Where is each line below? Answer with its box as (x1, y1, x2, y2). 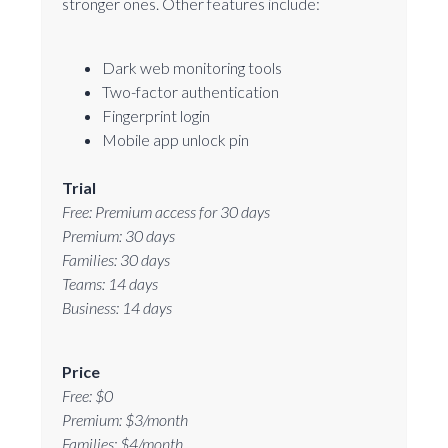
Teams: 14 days (62, 273, 158, 293)
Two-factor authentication (102, 81, 279, 101)
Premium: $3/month (62, 409, 188, 429)
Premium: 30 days (62, 225, 175, 245)
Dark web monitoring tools (102, 57, 282, 77)
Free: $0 (62, 385, 113, 405)
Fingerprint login (102, 105, 210, 125)
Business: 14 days (62, 297, 172, 317)
